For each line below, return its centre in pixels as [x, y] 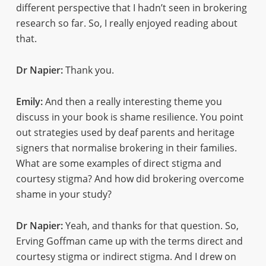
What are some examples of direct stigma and [118, 163]
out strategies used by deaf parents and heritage [125, 132]
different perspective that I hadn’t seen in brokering [131, 8]
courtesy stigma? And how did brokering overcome [130, 179]
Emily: [29, 102]
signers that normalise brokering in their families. [126, 148]
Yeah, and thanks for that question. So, [151, 226]
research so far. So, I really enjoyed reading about [126, 23]
